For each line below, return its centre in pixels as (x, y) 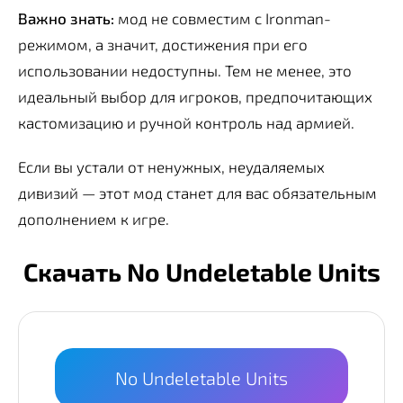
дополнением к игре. (94, 218)
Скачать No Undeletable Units (201, 271)
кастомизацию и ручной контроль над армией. (186, 122)
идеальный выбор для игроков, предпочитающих (195, 96)
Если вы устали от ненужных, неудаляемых (171, 166)
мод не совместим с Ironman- (223, 18)
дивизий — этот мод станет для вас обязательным (197, 192)
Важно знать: (66, 18)
